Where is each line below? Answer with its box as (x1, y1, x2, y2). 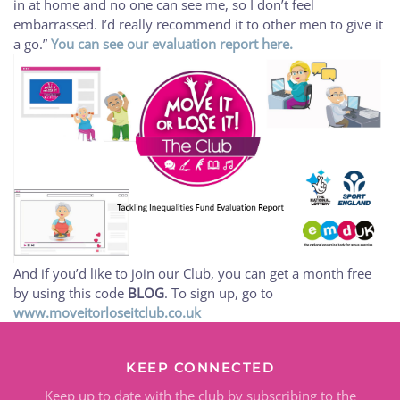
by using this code (13, 284, 128, 303)
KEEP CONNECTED (126, 359, 274, 377)
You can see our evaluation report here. (51, 35, 293, 53)
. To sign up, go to (164, 284, 273, 303)
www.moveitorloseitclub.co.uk (13, 304, 204, 322)
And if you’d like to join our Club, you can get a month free (13, 264, 371, 283)
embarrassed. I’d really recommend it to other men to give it (13, 15, 383, 33)
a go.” (13, 35, 51, 53)
